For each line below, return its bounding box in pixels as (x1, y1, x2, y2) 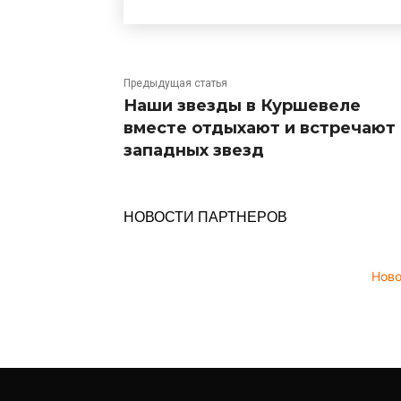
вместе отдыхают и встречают (124, 117, 396, 138)
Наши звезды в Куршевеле (124, 95, 361, 115)
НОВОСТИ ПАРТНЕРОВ (124, 205, 287, 226)
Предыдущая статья (124, 76, 227, 90)
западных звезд (124, 140, 264, 160)
